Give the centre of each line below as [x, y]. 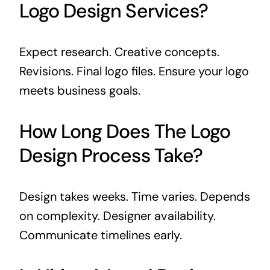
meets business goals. [80, 90]
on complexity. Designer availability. [117, 215]
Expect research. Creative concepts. [119, 52]
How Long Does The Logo [124, 131]
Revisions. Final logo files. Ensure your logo [134, 71]
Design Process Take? [111, 155]
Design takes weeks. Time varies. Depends [134, 196]
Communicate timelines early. [100, 235]
